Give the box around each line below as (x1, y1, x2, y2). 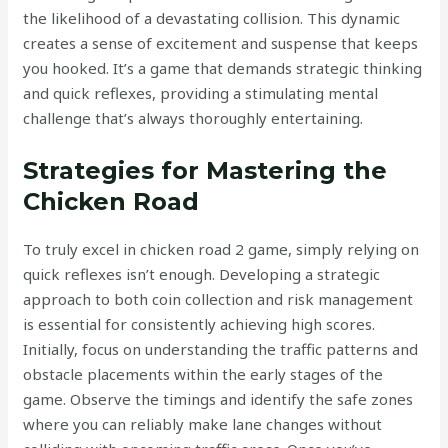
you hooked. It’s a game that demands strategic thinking (23, 58, 423, 78)
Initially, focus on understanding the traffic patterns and (23, 339, 419, 359)
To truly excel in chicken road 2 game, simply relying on (23, 239, 420, 259)
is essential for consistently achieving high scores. (23, 314, 376, 334)
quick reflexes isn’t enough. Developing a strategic (23, 264, 381, 284)
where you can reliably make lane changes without (23, 414, 383, 434)
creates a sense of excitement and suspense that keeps (23, 33, 419, 53)
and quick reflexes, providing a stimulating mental (23, 83, 379, 103)
